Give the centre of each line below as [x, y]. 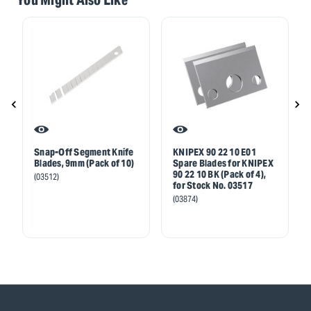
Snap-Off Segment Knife [84, 152]
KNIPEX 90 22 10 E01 [215, 152]
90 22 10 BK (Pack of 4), [219, 174]
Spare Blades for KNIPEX [223, 163]
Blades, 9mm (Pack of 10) [84, 163]
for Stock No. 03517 [213, 185]
